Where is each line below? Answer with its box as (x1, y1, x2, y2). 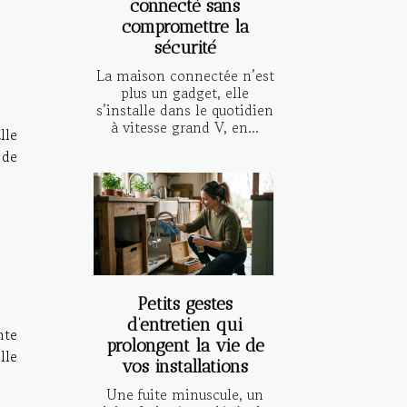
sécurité (154, 36, 216, 58)
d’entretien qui (127, 313, 243, 335)
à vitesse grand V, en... (111, 115, 259, 138)
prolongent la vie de (105, 334, 264, 356)
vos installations (122, 355, 248, 377)
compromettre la (121, 15, 249, 37)
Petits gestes (137, 293, 233, 314)
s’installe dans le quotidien (96, 98, 273, 121)
